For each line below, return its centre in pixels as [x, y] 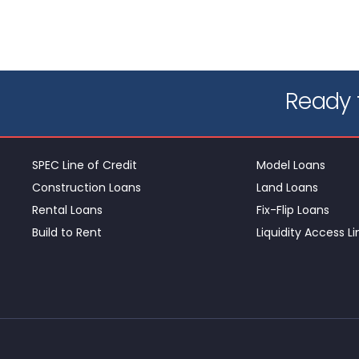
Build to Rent [67, 232]
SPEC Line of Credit [84, 165]
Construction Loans [86, 187]
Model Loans [291, 165]
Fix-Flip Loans [293, 210]
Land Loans [287, 187]
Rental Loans [67, 210]
